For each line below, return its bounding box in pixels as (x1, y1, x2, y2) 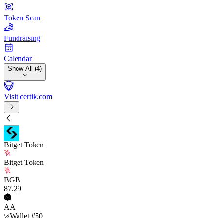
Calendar (4, 54, 32, 63)
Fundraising (4, 34, 40, 42)
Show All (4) (8, 65, 42, 72)
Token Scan (4, 14, 40, 22)
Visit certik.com (4, 92, 52, 101)
